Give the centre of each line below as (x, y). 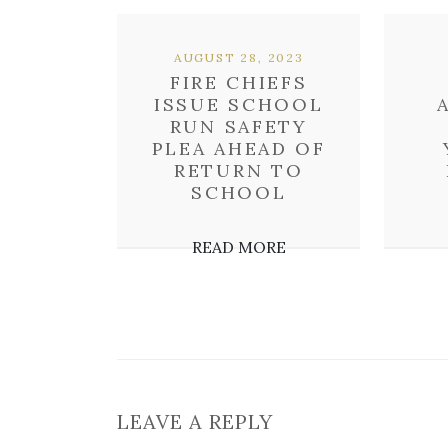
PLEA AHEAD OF (238, 148)
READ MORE (238, 247)
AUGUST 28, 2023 (238, 57)
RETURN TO (239, 170)
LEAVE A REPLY (195, 421)
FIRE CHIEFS (238, 82)
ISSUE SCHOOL (239, 104)
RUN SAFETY (238, 126)
